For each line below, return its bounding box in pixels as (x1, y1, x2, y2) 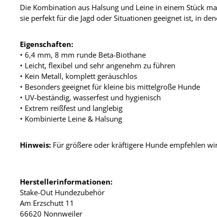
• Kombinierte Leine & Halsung (20, 113, 122, 124)
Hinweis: (20, 139, 51, 150)
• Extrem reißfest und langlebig (20, 103, 123, 113)
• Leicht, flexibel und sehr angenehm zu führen (20, 60, 175, 70)
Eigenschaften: (20, 39, 73, 49)
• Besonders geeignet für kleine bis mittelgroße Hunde (20, 81, 200, 92)
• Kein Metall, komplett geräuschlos (20, 71, 137, 81)
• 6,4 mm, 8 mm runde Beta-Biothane (20, 49, 146, 60)
